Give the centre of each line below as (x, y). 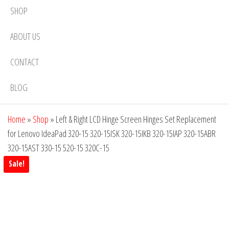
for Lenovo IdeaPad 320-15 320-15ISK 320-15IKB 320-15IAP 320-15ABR (112, 133)
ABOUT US (25, 36)
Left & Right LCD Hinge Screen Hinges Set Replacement (136, 119)
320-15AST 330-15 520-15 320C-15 (59, 148)
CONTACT (25, 62)
